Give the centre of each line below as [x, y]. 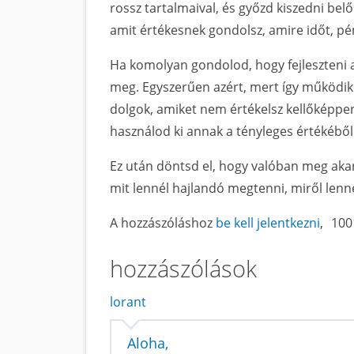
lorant [128, 302]
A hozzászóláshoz [163, 223]
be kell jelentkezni [268, 223]
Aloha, [148, 343]
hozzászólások [183, 268]
